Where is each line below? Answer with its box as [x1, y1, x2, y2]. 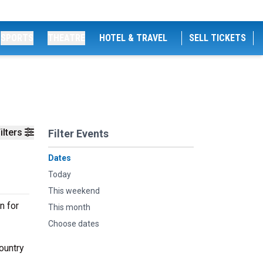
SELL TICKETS [189, 32, 246, 43]
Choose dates [48, 219, 99, 228]
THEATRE [48, 32, 85, 43]
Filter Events [48, 127, 109, 140]
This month [48, 203, 90, 212]
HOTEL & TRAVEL [99, 32, 167, 43]
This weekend [48, 186, 100, 195]
